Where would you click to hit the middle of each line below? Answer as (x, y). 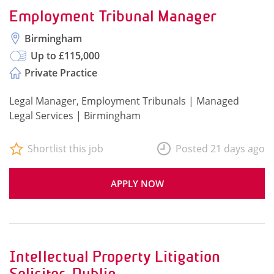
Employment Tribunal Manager (113, 16)
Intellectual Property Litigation (115, 257)
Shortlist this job (65, 149)
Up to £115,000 (65, 56)
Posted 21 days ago (220, 149)
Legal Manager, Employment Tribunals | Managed (124, 101)
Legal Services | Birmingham (75, 116)
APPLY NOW (137, 183)
